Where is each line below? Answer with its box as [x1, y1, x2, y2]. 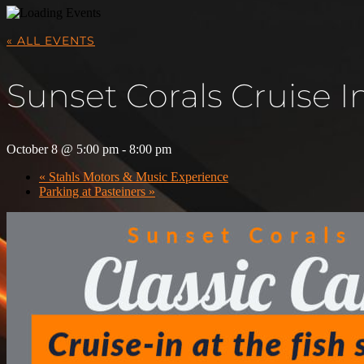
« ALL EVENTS [6, 33, 95, 49]
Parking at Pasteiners [39, 184, 149, 198]
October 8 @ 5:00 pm [6, 141, 119, 156]
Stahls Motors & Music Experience [45, 169, 228, 184]
